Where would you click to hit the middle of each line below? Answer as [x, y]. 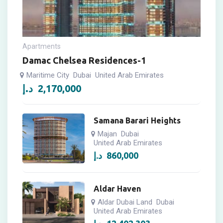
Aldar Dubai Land [125, 202]
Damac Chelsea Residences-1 [84, 60]
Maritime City [48, 75]
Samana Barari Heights [137, 120]
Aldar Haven [117, 189]
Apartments [42, 46]
